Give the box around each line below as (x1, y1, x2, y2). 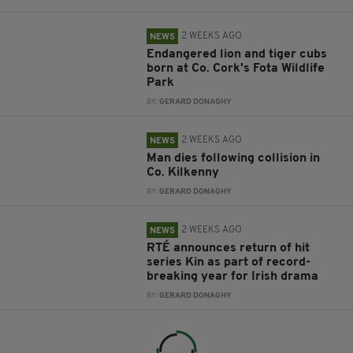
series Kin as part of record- (147, 256, 311, 269)
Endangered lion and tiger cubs (147, 48, 328, 61)
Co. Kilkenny (147, 166, 220, 179)
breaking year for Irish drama (147, 270, 319, 283)
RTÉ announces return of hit (147, 242, 310, 255)
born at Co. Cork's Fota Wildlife (147, 62, 325, 75)
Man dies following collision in (147, 152, 321, 165)
